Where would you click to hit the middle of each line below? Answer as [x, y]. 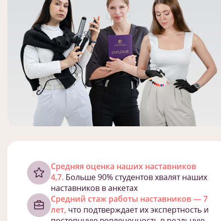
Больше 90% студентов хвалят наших [135, 177]
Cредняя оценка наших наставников [124, 166]
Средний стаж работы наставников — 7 [129, 199]
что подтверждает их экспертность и [137, 210]
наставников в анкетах [94, 188]
